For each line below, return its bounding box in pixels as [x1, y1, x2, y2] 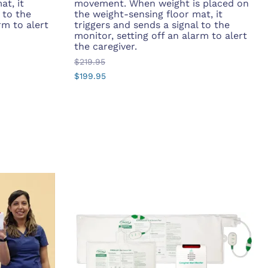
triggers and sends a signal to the [74, 19, 230, 31]
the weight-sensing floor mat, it [74, 8, 223, 20]
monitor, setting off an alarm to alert [74, 30, 247, 42]
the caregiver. [74, 41, 137, 53]
